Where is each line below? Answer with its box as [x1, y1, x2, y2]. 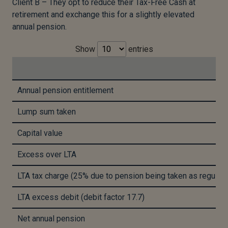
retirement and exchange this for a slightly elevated [12, 10, 194, 20]
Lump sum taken [17, 107, 76, 117]
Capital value [17, 128, 63, 138]
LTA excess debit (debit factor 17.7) [17, 192, 145, 203]
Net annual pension [17, 214, 85, 224]
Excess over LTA [17, 150, 76, 160]
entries [126, 44, 153, 54]
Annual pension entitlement [17, 85, 113, 96]
